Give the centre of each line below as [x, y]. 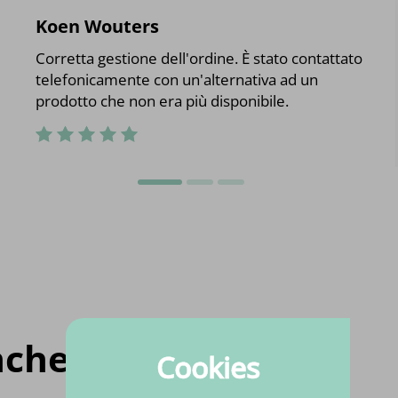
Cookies [208, 367]
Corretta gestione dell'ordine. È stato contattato [199, 58]
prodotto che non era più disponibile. [163, 100]
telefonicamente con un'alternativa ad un [177, 79]
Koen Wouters [98, 26]
